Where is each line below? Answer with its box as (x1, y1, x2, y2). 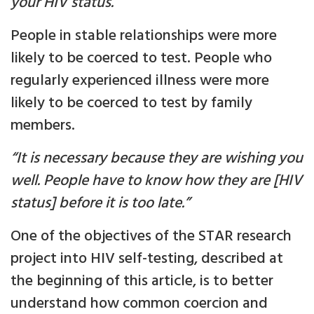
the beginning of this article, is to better (11, 269, 273, 294)
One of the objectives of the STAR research (11, 224, 292, 250)
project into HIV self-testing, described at (11, 247, 283, 272)
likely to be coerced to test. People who (11, 46, 272, 71)
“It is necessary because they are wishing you (11, 146, 303, 172)
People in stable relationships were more (11, 24, 277, 49)
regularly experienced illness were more (11, 69, 269, 94)
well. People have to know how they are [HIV (11, 169, 302, 194)
